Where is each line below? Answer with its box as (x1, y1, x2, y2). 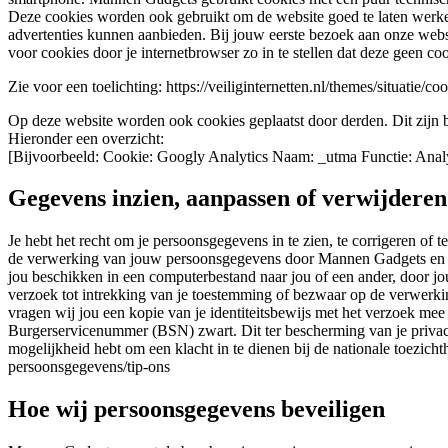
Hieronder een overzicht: (8, 129, 164, 147)
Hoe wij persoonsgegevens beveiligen (8, 396, 385, 423)
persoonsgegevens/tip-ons (8, 358, 170, 376)
